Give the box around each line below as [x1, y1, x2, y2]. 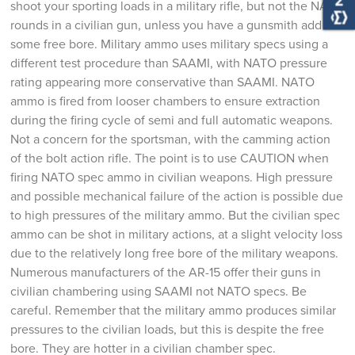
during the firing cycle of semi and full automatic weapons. [10, 111, 334, 130]
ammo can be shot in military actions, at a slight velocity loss [10, 225, 343, 244]
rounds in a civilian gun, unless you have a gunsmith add [10, 16, 323, 35]
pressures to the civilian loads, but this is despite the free [10, 320, 325, 339]
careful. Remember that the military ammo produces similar [10, 301, 337, 320]
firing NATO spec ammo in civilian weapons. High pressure [10, 168, 334, 187]
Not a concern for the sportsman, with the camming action [10, 130, 331, 149]
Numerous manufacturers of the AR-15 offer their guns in [10, 263, 322, 282]
